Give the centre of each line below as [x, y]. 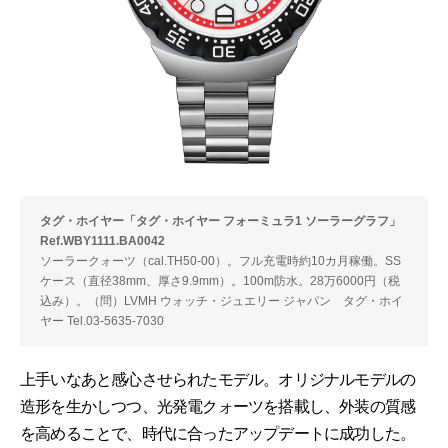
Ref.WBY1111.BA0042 [102, 240]
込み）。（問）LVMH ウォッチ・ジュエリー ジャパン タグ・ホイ [221, 300]
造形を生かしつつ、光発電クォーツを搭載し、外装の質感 [218, 406]
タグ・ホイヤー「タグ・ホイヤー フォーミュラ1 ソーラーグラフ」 [220, 220]
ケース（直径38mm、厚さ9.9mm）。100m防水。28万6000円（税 [220, 280]
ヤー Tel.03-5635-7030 [102, 320]
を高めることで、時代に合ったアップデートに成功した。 [218, 433]
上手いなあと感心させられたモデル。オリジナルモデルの [218, 379]
